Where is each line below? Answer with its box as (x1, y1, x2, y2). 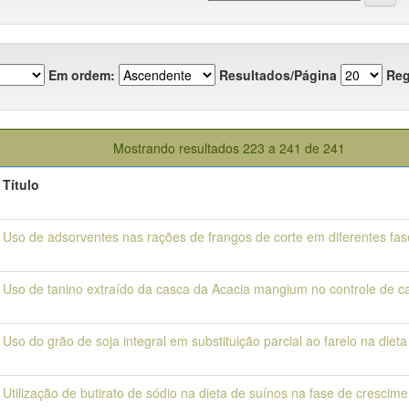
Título (3, 175, 39, 194)
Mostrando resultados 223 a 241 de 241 (113, 139, 349, 157)
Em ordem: (48, 65, 115, 84)
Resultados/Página (219, 65, 337, 84)
